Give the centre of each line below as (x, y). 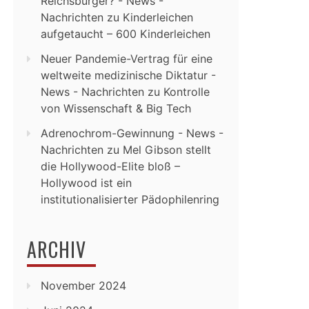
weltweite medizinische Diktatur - (128, 75)
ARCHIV (57, 249)
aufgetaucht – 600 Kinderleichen (126, 34)
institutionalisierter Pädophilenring (130, 199)
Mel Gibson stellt (167, 150)
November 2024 (83, 286)
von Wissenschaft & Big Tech (116, 108)
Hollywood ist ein (86, 183)
